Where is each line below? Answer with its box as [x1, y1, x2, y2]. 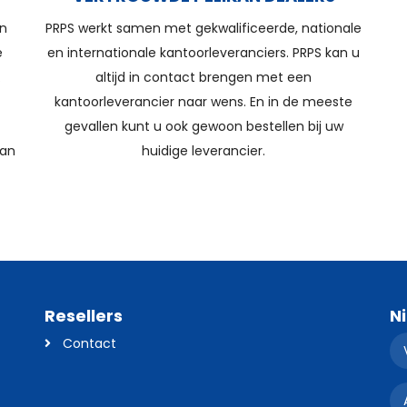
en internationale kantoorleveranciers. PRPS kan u [47, 44, 360, 62]
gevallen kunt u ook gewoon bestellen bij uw [64, 117, 343, 135]
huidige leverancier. [142, 142, 265, 160]
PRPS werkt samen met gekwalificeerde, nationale [45, 19, 362, 37]
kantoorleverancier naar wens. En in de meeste [55, 93, 352, 111]
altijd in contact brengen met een [95, 68, 312, 86]
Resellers [45, 304, 123, 327]
